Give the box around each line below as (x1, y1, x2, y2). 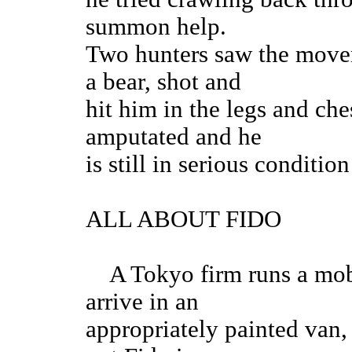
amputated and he (86, 123, 262, 151)
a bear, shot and (86, 68, 241, 96)
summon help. (86, 13, 226, 41)
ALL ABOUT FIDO (86, 206, 281, 233)
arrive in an (86, 288, 199, 316)
